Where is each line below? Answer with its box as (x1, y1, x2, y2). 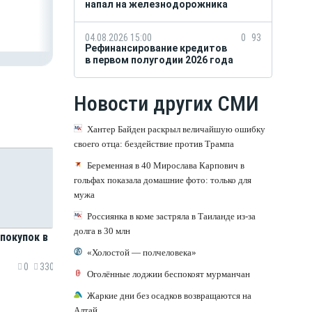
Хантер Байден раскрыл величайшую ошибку (87, 123, 265, 134)
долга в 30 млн (74, 225, 130, 236)
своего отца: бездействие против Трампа (74, 138, 234, 149)
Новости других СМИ (74, 91, 259, 116)
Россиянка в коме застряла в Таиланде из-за (87, 210, 256, 221)
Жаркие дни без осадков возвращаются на (87, 290, 251, 301)
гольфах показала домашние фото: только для (74, 174, 251, 185)
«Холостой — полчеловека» (87, 247, 196, 258)
